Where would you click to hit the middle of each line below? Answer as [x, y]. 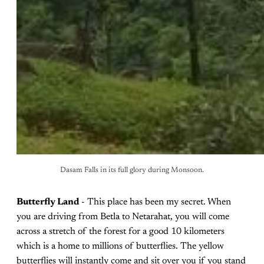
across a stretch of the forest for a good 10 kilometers [121, 231]
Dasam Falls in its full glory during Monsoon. [132, 170]
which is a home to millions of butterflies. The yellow [120, 246]
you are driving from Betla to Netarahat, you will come [123, 217]
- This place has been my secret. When [155, 202]
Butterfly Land [48, 202]
